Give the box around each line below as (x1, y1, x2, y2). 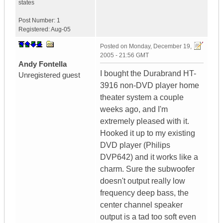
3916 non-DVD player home (100, 81, 199, 90)
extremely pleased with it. (100, 117, 189, 126)
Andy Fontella (18, 60, 67, 69)
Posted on (100, 43, 129, 50)
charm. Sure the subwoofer (100, 165, 195, 174)
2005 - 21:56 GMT (100, 52, 149, 59)
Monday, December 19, (129, 43, 192, 50)
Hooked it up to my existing (100, 129, 195, 138)
